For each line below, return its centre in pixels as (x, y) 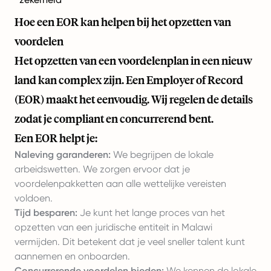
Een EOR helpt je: (56, 138)
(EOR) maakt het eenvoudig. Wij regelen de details (134, 100)
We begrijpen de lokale (162, 155)
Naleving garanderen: (63, 155)
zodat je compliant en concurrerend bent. (114, 119)
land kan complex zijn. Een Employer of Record (129, 80)
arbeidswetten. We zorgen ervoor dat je (102, 169)
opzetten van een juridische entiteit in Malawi (113, 227)
